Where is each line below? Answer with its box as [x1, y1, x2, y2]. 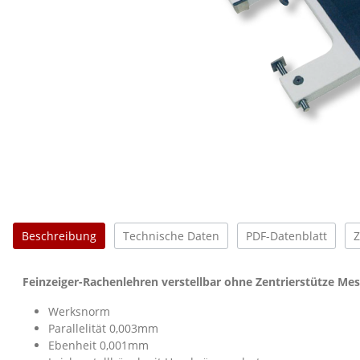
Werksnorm [48, 303, 110, 319]
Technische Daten [123, 227, 219, 243]
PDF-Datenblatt [246, 227, 327, 243]
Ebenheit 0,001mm [48, 337, 149, 353]
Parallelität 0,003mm [48, 320, 158, 336]
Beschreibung [22, 227, 96, 243]
